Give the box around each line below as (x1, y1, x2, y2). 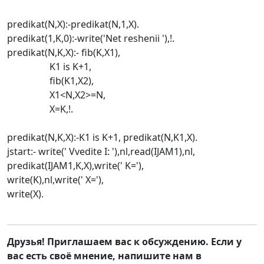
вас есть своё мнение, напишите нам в (7, 249, 202, 262)
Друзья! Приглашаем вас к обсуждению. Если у (7, 235, 242, 248)
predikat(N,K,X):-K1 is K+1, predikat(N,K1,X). (7, 131, 197, 144)
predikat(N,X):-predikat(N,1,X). (7, 18, 139, 31)
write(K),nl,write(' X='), (7, 173, 104, 186)
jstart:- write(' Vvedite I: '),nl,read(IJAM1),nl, (7, 145, 195, 158)
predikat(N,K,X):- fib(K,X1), (7, 46, 120, 59)
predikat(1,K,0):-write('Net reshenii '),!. (7, 32, 174, 45)
